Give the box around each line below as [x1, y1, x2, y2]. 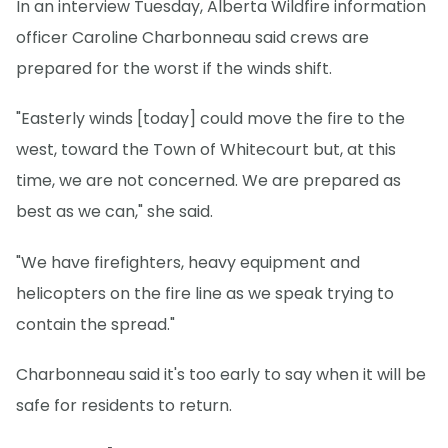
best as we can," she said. [16, 200, 213, 224]
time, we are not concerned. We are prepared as [16, 169, 401, 193]
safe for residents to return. [16, 393, 232, 417]
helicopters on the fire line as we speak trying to [16, 281, 394, 305]
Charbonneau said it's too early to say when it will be [16, 362, 426, 386]
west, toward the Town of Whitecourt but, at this [16, 138, 396, 162]
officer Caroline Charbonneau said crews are [16, 26, 369, 50]
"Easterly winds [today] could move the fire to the [16, 107, 405, 131]
